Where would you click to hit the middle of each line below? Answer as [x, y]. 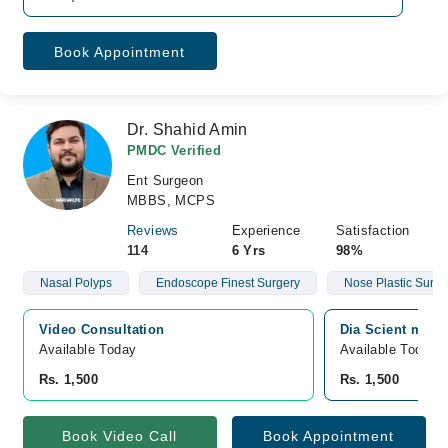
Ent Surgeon [165, 180]
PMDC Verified [174, 150]
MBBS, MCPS [171, 200]
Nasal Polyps [75, 283]
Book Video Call [119, 436]
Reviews [153, 230]
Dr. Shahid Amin [187, 129]
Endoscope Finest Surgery [227, 283]
